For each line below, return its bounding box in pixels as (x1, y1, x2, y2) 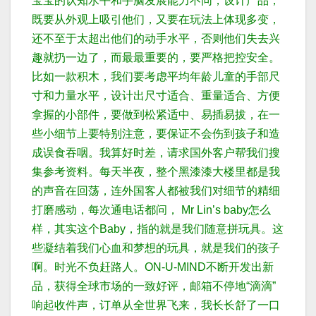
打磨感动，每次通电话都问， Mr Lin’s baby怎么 (32, 204, 271, 217)
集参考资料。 (32, 166, 99, 178)
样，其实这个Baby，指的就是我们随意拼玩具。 (32, 223, 272, 236)
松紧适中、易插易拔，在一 (145, 109, 280, 121)
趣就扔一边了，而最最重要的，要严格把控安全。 (32, 51, 280, 64)
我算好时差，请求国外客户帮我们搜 (99, 147, 280, 159)
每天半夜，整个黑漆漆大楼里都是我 (99, 166, 280, 178)
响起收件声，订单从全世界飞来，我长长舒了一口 (32, 299, 280, 312)
